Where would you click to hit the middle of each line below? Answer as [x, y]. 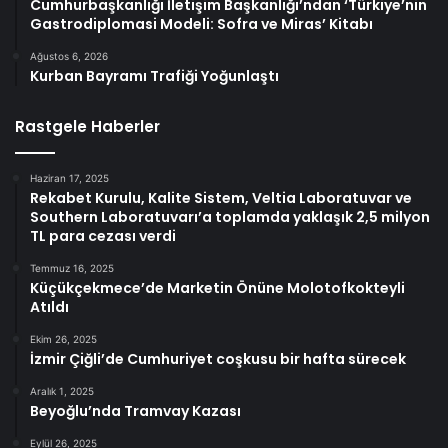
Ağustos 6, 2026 [69, 56]
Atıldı [49, 307]
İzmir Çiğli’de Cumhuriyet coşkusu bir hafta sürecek [218, 359]
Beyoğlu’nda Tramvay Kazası [135, 411]
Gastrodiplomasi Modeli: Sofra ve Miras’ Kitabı [201, 24]
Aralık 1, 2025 [62, 391]
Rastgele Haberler [87, 127]
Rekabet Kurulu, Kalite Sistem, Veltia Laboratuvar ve [221, 198]
